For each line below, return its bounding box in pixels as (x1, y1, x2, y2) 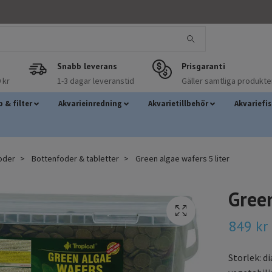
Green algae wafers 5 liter (134, 152, 229, 164)
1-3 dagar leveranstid (56, 75, 134, 86)
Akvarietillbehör (148, 98, 208, 108)
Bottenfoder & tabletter (32, 152, 119, 164)
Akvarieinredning (58, 98, 122, 108)
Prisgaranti (181, 60, 225, 72)
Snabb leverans (56, 60, 117, 72)
